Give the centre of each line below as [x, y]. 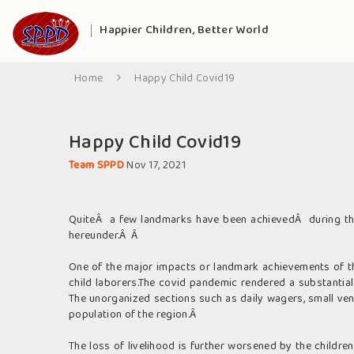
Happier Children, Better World [184, 30]
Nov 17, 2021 [156, 166]
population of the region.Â [134, 315]
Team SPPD [98, 166]
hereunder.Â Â [105, 236]
